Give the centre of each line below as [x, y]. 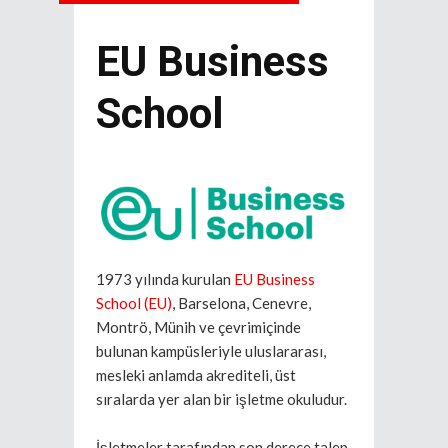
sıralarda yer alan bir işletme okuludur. [221, 399]
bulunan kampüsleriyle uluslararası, [211, 351]
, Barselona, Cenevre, [241, 303]
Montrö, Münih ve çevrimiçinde [198, 327]
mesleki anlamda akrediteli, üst [196, 375]
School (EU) [134, 303]
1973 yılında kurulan [165, 279]
